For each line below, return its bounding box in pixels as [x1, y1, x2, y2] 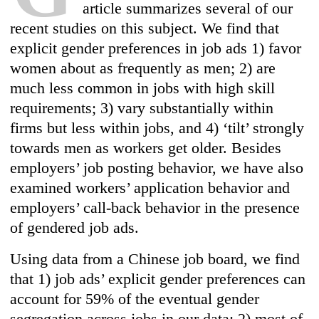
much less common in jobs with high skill [10, 79, 276, 98]
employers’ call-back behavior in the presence [10, 199, 300, 217]
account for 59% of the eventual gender [10, 290, 260, 308]
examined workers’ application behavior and [10, 179, 291, 197]
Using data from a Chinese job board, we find [10, 250, 300, 268]
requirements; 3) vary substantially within [10, 99, 274, 117]
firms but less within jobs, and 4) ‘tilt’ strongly [10, 119, 305, 137]
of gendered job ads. [10, 219, 140, 237]
